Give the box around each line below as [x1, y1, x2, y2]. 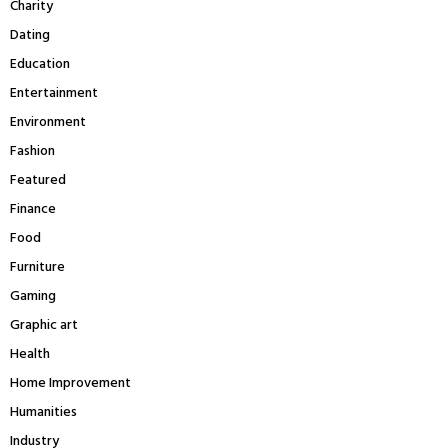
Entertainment [10, 81, 98, 105]
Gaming [10, 284, 56, 308]
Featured [10, 168, 66, 192]
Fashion [10, 139, 55, 163]
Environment [10, 110, 86, 134]
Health [10, 342, 50, 366]
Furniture [10, 255, 65, 279]
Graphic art [10, 313, 78, 337]
